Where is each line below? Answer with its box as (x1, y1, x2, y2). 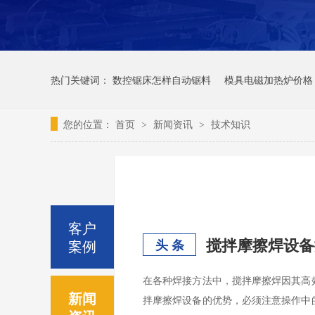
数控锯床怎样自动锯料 (112, 72, 211, 86)
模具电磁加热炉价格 (224, 72, 313, 86)
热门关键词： (51, 72, 112, 86)
